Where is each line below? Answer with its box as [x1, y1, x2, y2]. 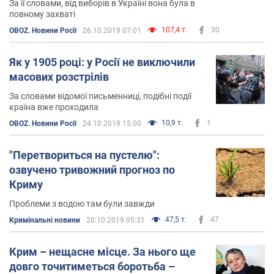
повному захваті [9, 9, 75, 19]
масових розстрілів [9, 70, 109, 83]
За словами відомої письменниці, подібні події [9, 91, 191, 101]
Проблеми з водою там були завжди [9, 198, 155, 209]
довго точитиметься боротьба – [9, 259, 175, 273]
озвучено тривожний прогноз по [9, 163, 175, 176]
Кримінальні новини [9, 215, 80, 224]
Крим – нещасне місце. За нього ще [9, 245, 196, 258]
